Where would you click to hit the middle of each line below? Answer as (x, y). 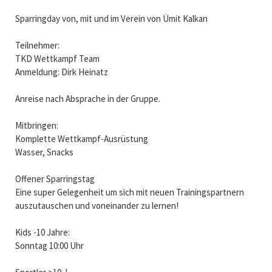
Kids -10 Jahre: (42, 233)
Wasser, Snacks (44, 152)
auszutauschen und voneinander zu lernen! (97, 206)
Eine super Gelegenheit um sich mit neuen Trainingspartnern (129, 192)
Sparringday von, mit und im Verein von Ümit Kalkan (111, 19)
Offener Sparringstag (55, 179)
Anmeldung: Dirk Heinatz (61, 72)
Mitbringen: (36, 126)
